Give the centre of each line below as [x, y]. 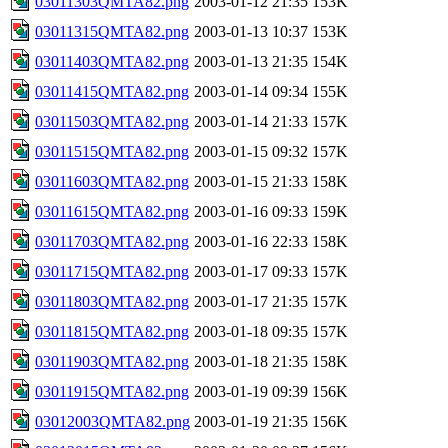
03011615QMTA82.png [112, 211]
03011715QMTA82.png [112, 271]
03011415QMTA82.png [112, 91]
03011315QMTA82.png [112, 31]
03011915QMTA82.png [112, 391]
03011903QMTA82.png [112, 361]
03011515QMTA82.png [112, 151]
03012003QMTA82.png [112, 421]
